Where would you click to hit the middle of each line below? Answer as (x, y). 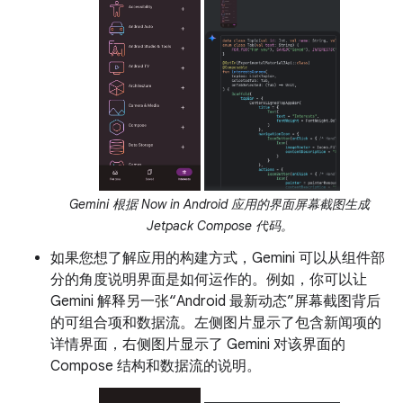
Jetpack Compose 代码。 (219, 226)
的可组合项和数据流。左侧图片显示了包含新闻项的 (216, 323)
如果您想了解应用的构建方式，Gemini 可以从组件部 (218, 259)
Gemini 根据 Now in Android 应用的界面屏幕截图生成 (219, 205)
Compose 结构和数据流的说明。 (156, 367)
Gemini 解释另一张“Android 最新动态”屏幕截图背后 (215, 302)
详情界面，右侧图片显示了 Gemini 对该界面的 (198, 345)
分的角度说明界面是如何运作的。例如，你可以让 (209, 280)
